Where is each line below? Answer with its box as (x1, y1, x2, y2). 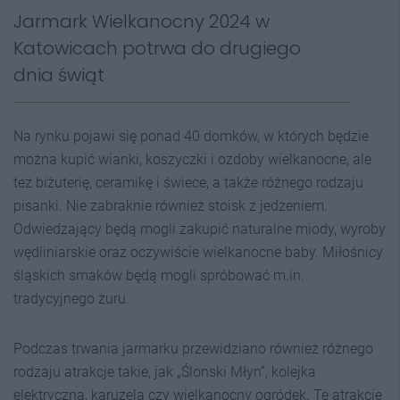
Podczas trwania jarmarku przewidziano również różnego (13, 340, 373, 357)
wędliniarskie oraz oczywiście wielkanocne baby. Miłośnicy (13, 244, 383, 261)
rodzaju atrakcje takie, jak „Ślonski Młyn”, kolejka (13, 363, 316, 380)
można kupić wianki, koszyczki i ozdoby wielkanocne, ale (13, 151, 371, 168)
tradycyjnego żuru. (13, 290, 129, 307)
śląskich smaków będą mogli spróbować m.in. (13, 267, 304, 284)
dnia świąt (13, 62, 104, 87)
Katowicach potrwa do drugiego (13, 36, 301, 61)
